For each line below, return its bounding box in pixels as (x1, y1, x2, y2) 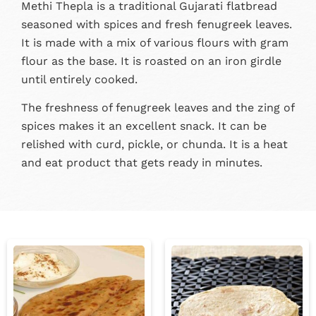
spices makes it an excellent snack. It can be (21, 119, 267, 133)
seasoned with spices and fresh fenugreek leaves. (21, 17, 292, 31)
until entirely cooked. (21, 72, 138, 86)
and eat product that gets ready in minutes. (21, 156, 262, 170)
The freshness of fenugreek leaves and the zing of (21, 101, 294, 115)
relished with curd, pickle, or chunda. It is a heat (21, 138, 288, 152)
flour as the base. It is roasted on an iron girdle (21, 54, 281, 68)
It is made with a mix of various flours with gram (21, 35, 288, 49)
